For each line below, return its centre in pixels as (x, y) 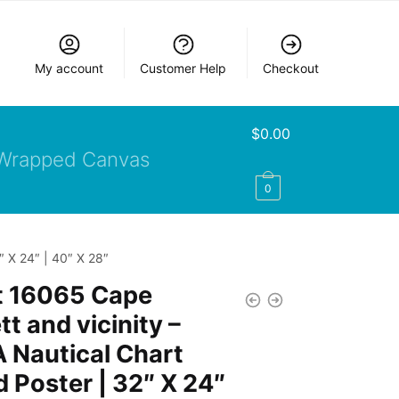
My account (69, 68)
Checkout (291, 68)
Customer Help (183, 68)
